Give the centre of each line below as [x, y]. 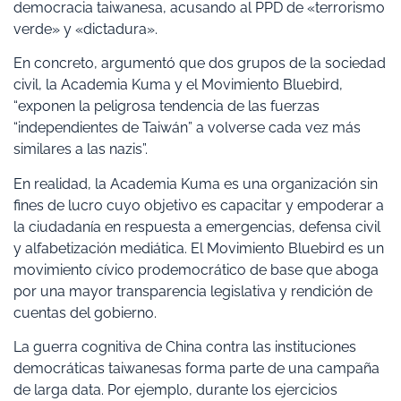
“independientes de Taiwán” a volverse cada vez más [187, 128]
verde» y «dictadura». [85, 30]
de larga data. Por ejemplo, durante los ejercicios [175, 390]
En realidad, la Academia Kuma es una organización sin [196, 183]
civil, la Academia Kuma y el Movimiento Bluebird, [178, 85]
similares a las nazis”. [81, 149]
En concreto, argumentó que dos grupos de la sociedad [200, 64]
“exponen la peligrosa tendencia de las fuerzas [166, 107]
